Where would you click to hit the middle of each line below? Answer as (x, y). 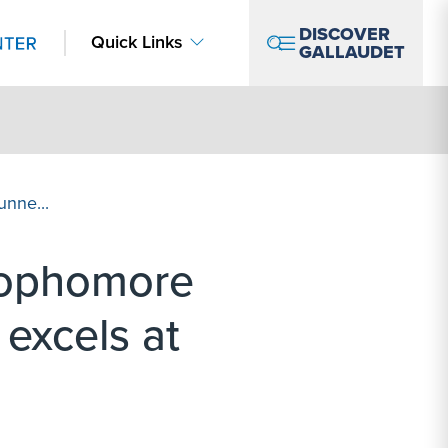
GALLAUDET (352, 52)
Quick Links (136, 42)
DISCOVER (344, 34)
